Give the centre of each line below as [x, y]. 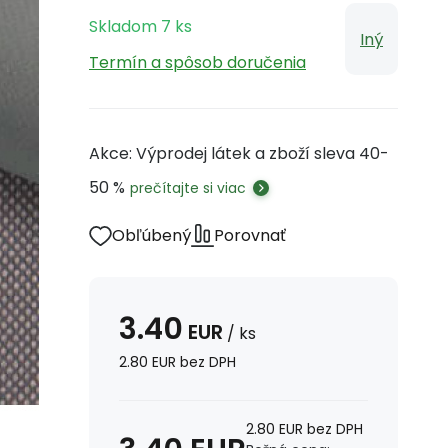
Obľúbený [151, 235]
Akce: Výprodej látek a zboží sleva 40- [239, 153]
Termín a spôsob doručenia [197, 62]
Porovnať [250, 235]
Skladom [123, 26]
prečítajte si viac [188, 188]
